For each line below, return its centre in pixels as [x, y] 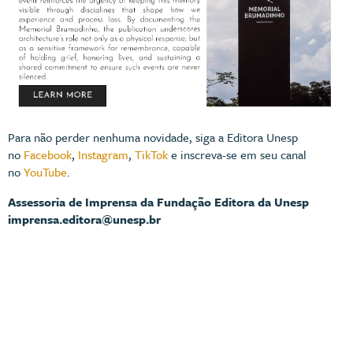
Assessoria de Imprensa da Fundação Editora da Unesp [158, 202]
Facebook [48, 155]
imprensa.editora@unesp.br [84, 219]
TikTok [151, 155]
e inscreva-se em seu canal [237, 155]
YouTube [45, 172]
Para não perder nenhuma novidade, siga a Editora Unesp [153, 137]
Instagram [103, 155]
